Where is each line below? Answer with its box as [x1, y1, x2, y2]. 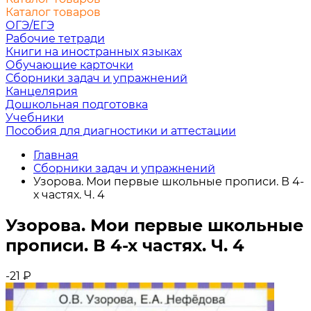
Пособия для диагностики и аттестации [6, 124, 236, 137]
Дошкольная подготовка [6, 98, 148, 111]
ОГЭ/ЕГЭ [6, 19, 54, 32]
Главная [33, 149, 78, 162]
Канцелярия [6, 85, 78, 98]
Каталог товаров [6, 6, 101, 19]
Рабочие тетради [6, 32, 105, 45]
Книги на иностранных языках [6, 45, 182, 58]
